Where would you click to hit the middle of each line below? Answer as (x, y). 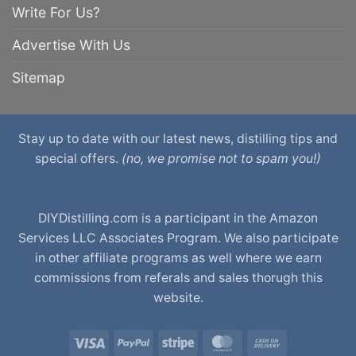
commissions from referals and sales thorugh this (178, 277)
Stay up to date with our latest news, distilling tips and (178, 138)
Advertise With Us (71, 44)
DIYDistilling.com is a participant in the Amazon (178, 218)
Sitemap (39, 77)
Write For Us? (56, 12)
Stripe (211, 341)
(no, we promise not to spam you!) (221, 158)
